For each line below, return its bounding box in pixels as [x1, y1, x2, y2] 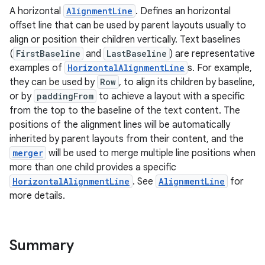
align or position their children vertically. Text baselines [9, 34, 241, 46]
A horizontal [9, 5, 63, 17]
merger [12, 147, 43, 159]
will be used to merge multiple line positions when [46, 147, 256, 159]
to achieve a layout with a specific [96, 91, 245, 102]
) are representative [170, 48, 255, 60]
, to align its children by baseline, [119, 76, 255, 88]
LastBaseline [106, 48, 167, 59]
